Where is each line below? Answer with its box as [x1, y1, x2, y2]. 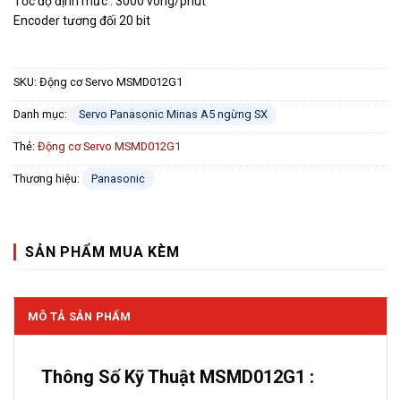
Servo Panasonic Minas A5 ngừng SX [79, 107, 268, 121]
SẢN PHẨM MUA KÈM [25, 243, 180, 261]
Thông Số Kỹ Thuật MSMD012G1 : [41, 366, 314, 388]
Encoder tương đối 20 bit [13, 13, 150, 28]
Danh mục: [13, 107, 70, 121]
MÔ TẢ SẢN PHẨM [28, 310, 132, 324]
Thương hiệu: [13, 171, 82, 185]
